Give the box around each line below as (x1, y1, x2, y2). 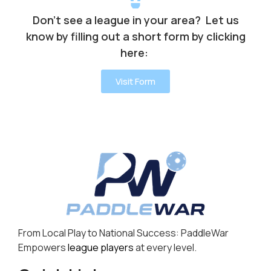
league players (68, 241, 134, 255)
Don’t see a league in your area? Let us (32, 12, 239, 27)
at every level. (134, 241, 197, 255)
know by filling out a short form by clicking (25, 28, 246, 44)
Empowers (18, 241, 68, 255)
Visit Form (116, 75, 155, 88)
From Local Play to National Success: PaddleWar (18, 226, 229, 240)
